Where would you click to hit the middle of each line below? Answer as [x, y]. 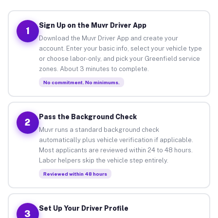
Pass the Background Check [88, 117]
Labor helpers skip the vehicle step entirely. [103, 160]
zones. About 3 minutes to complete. [94, 69]
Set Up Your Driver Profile [83, 208]
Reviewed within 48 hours [75, 173]
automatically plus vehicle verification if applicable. [116, 140]
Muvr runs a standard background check [99, 129]
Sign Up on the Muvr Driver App [92, 25]
